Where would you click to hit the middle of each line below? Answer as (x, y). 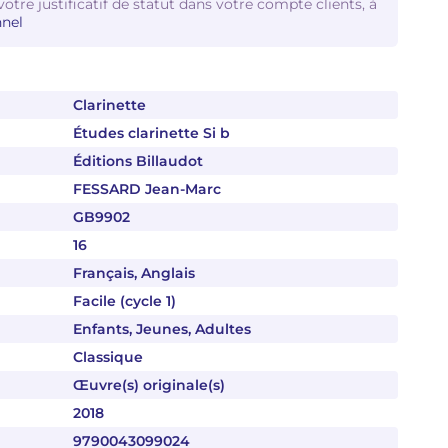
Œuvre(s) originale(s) (149, 385)
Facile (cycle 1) (124, 301)
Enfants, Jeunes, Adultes (162, 329)
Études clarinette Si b (151, 133)
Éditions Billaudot (138, 161)
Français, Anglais (134, 273)
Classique (108, 357)
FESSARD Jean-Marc (147, 189)
